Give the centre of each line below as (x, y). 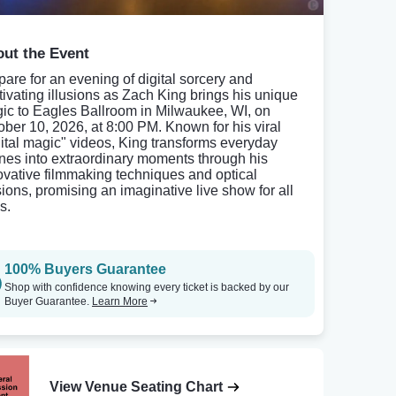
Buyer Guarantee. (48, 301)
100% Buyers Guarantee (85, 269)
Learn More (120, 301)
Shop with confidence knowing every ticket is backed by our (147, 287)
